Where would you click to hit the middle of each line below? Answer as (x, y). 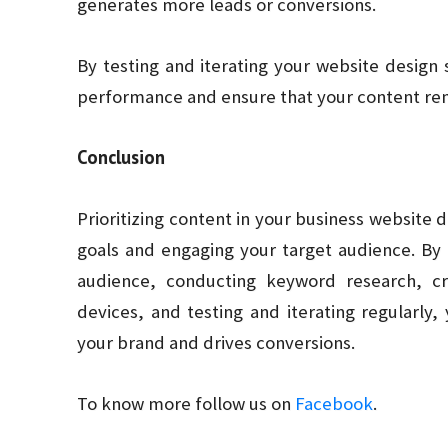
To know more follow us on (186, 403)
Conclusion (121, 157)
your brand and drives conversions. (216, 343)
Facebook (334, 403)
